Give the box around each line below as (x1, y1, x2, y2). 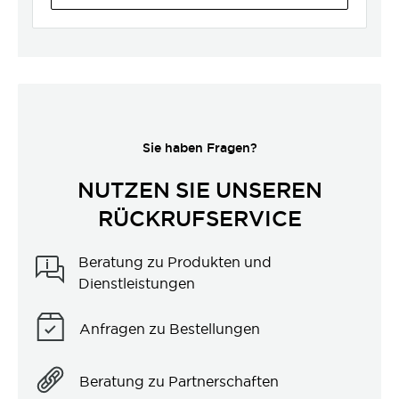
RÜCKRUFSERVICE (97, 204, 302, 232)
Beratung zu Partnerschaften (79, 372, 279, 391)
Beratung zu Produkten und (78, 252, 272, 271)
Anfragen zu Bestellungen (79, 320, 260, 338)
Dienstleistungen (78, 273, 195, 292)
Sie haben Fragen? (142, 139, 257, 156)
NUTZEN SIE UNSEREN (77, 175, 322, 204)
